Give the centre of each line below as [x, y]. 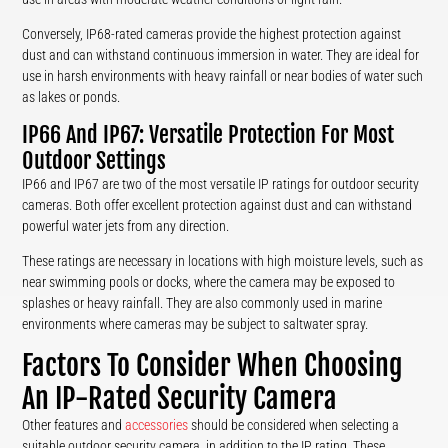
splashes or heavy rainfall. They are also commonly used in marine [202, 302]
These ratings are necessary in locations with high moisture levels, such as [223, 260]
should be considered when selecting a [294, 424]
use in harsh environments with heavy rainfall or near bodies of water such [223, 75]
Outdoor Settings [94, 160]
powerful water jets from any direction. [126, 225]
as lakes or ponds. [71, 96]
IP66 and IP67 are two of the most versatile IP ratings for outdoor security [221, 183]
